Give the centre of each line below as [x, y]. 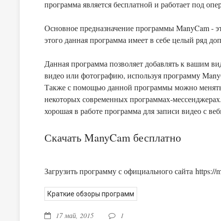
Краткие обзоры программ [91, 194]
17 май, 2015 [75, 215]
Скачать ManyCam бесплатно [113, 137]
